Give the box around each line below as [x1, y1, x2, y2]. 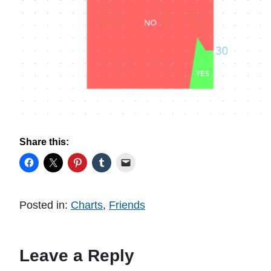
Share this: [19, 136, 69, 148]
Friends [109, 199, 145, 212]
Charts [71, 199, 103, 212]
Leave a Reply [19, 246, 134, 265]
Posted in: [19, 199, 71, 212]
